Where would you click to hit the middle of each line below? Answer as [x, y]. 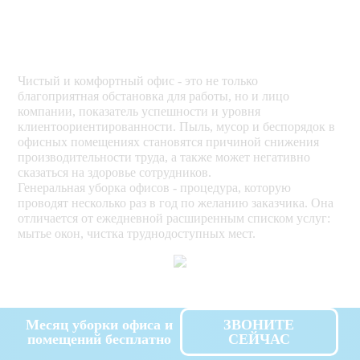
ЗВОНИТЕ [259, 324]
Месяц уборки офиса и [99, 324]
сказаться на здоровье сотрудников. [115, 173]
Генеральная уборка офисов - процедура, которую [155, 188]
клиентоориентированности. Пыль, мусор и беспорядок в [177, 127]
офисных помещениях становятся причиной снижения [169, 142]
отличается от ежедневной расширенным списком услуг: [174, 219]
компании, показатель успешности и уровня [139, 112]
